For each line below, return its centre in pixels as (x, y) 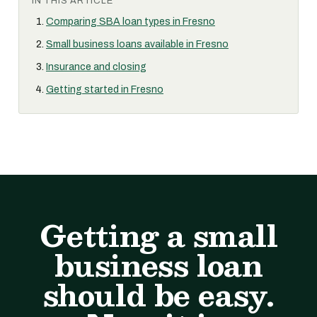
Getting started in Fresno (105, 90)
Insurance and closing (96, 67)
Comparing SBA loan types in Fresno (131, 22)
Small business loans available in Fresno (137, 44)
